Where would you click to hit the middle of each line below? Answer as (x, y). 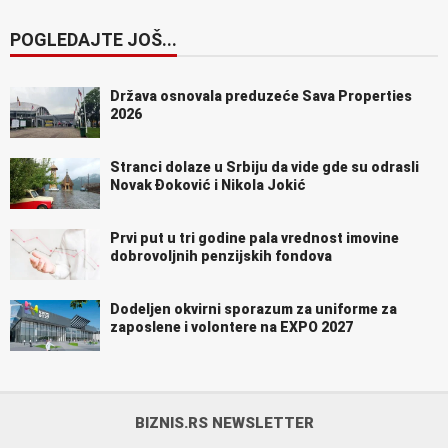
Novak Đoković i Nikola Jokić (208, 184)
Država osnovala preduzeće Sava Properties (261, 95)
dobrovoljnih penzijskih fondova (221, 255)
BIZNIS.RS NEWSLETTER (224, 422)
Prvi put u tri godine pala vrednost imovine (254, 237)
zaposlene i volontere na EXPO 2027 (231, 326)
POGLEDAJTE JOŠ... (93, 39)
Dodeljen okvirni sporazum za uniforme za (253, 308)
